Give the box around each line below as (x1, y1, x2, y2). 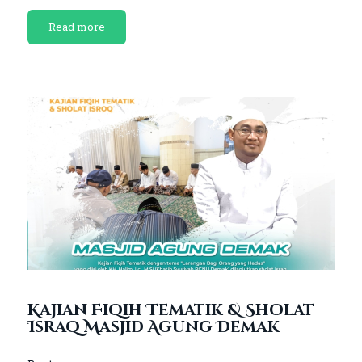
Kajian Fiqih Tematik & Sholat (27, 299, 314, 321)
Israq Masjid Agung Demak (27, 316, 280, 338)
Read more (48, 19, 105, 34)
